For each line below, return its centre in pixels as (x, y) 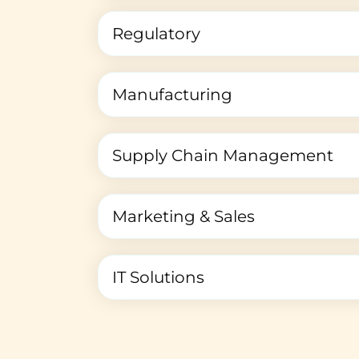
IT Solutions (158, 277)
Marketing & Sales (184, 216)
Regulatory (156, 33)
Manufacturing (172, 94)
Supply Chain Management (223, 155)
